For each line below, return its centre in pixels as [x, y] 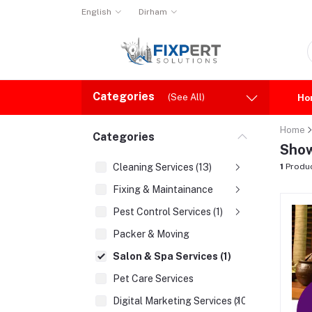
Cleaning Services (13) [162, 167]
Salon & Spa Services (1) [172, 256]
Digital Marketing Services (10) [181, 301]
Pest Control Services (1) [168, 212]
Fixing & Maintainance [163, 189]
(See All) [186, 97]
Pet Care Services [153, 279]
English [96, 12]
